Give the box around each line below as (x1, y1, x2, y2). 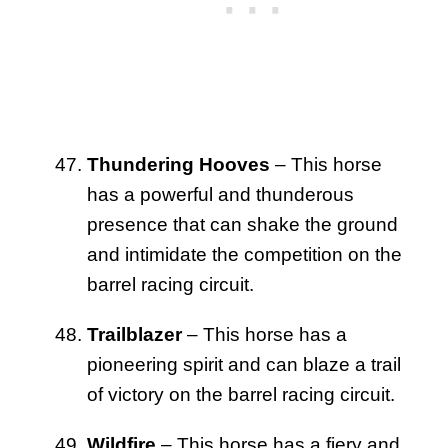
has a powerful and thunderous (87, 183, 354, 205)
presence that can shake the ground (87, 213, 398, 235)
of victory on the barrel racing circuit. (87, 383, 395, 405)
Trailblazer (87, 323, 182, 345)
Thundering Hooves (87, 153, 270, 175)
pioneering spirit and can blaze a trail (87, 353, 401, 375)
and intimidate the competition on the (87, 243, 402, 265)
